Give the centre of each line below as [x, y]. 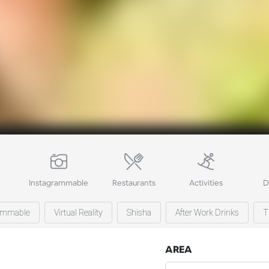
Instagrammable [59, 183]
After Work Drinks [207, 213]
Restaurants [134, 183]
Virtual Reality [78, 213]
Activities [206, 183]
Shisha [139, 213]
